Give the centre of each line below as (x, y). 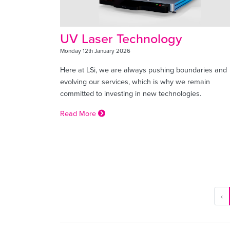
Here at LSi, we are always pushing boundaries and (143, 69)
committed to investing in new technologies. (131, 93)
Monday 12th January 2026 (95, 51)
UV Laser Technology (121, 38)
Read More (79, 113)
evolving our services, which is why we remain (135, 81)
